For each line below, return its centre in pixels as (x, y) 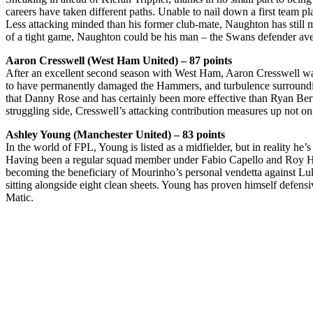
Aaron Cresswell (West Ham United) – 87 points (119, 60)
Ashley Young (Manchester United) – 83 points (115, 134)
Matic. (20, 197)
